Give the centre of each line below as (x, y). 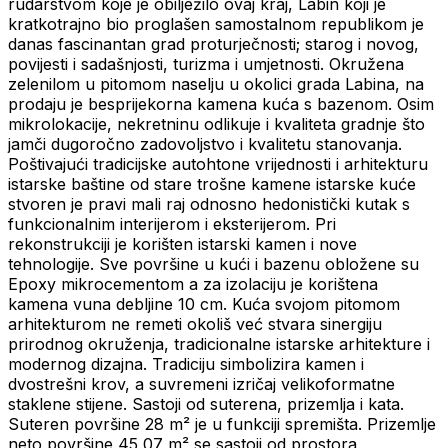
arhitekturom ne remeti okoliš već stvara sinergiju (195, 324)
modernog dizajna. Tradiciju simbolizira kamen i (186, 364)
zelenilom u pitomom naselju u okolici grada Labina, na (216, 84)
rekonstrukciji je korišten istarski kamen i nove (182, 244)
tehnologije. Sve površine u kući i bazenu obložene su (213, 264)
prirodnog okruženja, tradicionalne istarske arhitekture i (219, 344)
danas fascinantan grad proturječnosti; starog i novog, (213, 44)
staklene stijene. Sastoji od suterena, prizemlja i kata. (206, 404)
